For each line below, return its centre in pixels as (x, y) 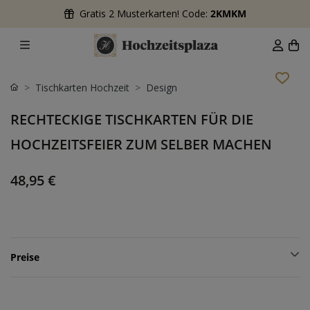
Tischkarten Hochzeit (82, 87)
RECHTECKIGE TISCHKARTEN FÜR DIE (132, 119)
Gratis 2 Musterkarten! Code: (145, 13)
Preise (25, 257)
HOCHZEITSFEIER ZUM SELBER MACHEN (141, 144)
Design (162, 87)
